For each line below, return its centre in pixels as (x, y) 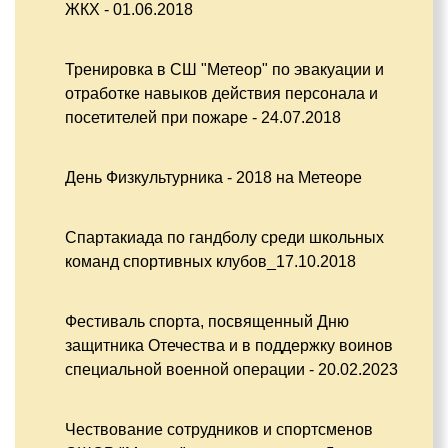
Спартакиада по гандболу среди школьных (224, 237)
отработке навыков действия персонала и (221, 93)
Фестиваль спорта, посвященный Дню (207, 321)
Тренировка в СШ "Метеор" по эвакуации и (224, 69)
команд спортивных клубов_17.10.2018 (210, 261)
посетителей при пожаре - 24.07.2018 (203, 117)
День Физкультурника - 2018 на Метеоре (213, 177)
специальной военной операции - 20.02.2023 (231, 369)
